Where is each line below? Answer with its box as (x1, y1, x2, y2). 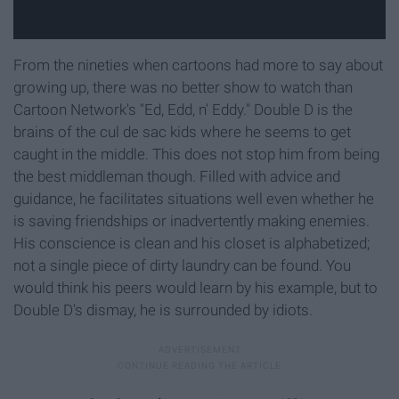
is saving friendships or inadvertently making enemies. (13, 212, 370, 231)
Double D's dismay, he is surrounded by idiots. (13, 301, 313, 320)
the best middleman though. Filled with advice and (13, 167, 340, 186)
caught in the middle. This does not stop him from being (13, 145, 379, 164)
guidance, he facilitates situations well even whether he (13, 190, 374, 208)
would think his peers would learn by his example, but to (13, 279, 378, 297)
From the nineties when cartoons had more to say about (13, 56, 383, 75)
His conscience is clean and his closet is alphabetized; (13, 234, 370, 253)
